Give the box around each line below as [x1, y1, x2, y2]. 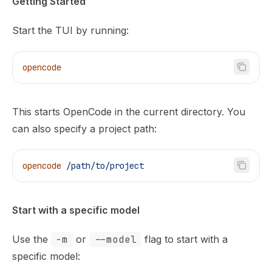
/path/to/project [61, 160, 144, 171]
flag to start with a [141, 233, 228, 245]
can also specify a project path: [12, 123, 157, 135]
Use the [12, 233, 51, 245]
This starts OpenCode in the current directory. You [12, 106, 245, 118]
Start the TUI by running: [12, 24, 129, 36]
